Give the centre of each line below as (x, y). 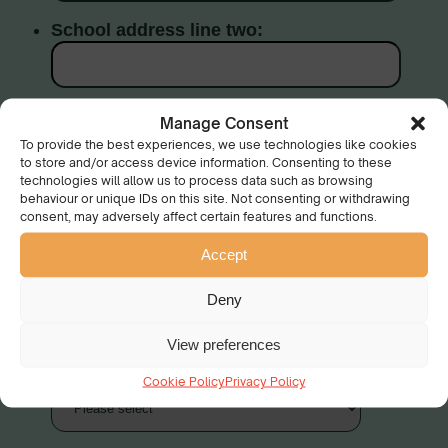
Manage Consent (224, 123)
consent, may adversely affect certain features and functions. (198, 215)
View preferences (224, 344)
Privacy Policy (265, 380)
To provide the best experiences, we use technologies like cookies (218, 143)
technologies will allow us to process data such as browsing (196, 179)
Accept (224, 254)
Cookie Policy (183, 380)
